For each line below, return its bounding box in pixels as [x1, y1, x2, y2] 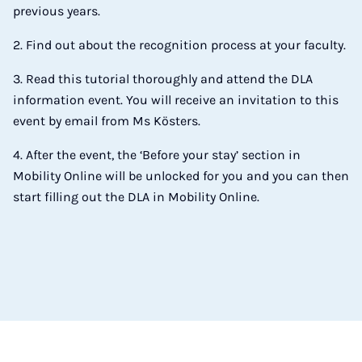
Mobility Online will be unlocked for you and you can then [13, 168, 349, 183]
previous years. [13, 3, 100, 19]
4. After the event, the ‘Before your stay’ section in [13, 147, 301, 162]
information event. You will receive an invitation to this [13, 92, 339, 107]
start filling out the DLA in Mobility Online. [13, 189, 259, 204]
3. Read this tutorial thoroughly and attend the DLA [13, 71, 313, 86]
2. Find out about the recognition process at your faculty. [13, 37, 346, 53]
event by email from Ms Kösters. [13, 113, 200, 128]
